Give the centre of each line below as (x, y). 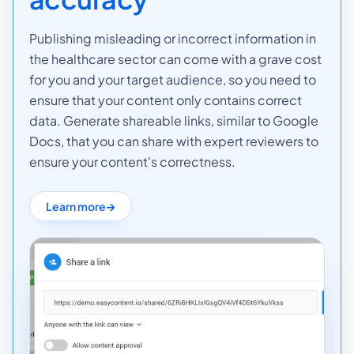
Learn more (76, 206)
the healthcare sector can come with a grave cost (175, 58)
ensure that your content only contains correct (166, 100)
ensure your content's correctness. (132, 161)
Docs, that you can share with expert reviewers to (174, 141)
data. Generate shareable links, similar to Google (174, 120)
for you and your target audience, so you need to (173, 79)
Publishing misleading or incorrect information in (173, 38)
